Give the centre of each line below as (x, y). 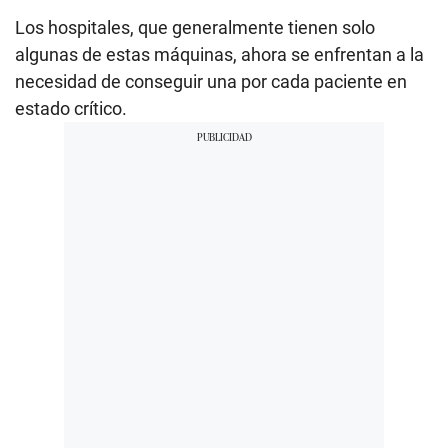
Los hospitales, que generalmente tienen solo (195, 27)
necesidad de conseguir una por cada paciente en (211, 81)
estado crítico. (71, 108)
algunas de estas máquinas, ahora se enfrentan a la (219, 54)
